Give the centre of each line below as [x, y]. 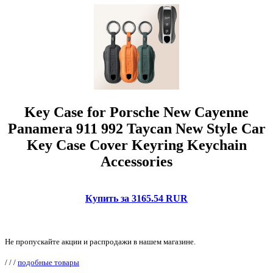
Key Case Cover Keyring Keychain [136, 145]
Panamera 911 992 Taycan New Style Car [136, 129]
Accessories [136, 162]
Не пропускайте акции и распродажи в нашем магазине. [100, 242]
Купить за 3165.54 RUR [136, 199]
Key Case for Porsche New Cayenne [136, 112]
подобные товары [48, 263]
